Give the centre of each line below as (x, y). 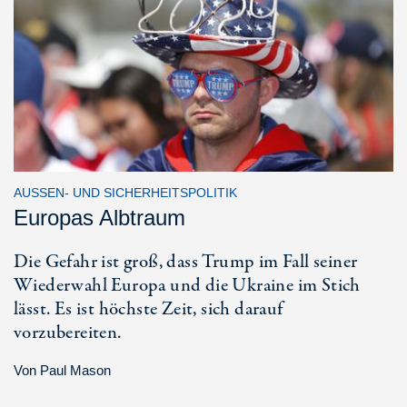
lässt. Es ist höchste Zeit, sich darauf (149, 310)
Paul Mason (75, 371)
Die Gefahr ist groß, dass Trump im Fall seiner (186, 263)
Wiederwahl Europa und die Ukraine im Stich (187, 286)
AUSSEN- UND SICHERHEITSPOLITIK (121, 193)
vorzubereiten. (68, 333)
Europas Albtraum (99, 218)
